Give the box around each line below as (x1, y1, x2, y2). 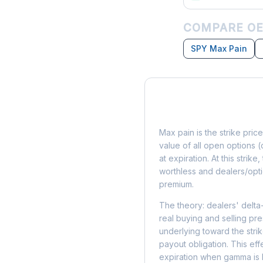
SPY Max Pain (191, 43, 247, 53)
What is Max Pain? (159, 106, 257, 120)
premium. (159, 179, 194, 189)
